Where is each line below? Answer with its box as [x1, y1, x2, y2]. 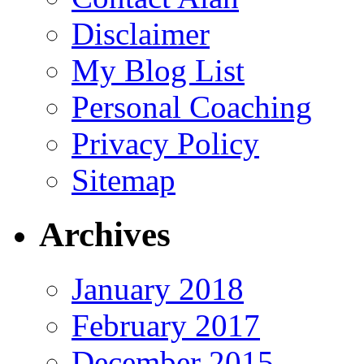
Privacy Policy [71, 126, 259, 162]
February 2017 [71, 308, 260, 344]
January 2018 [71, 271, 244, 307]
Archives [39, 215, 171, 254]
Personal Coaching [71, 89, 312, 125]
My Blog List [71, 53, 245, 89]
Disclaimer [71, 16, 210, 52]
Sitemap [71, 162, 175, 198]
